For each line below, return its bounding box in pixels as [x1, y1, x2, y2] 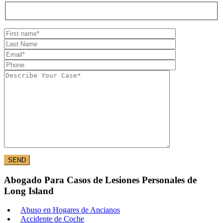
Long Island [4, 185, 54, 196]
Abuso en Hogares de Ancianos [20, 206, 120, 215]
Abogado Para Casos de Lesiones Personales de [4, 174, 197, 185]
